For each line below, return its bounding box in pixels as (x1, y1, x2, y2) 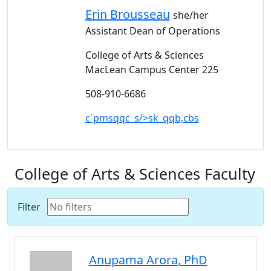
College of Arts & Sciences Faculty (15, 163, 255, 184)
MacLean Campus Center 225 (85, 63, 218, 76)
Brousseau (109, 6, 170, 22)
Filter (18, 200, 41, 214)
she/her (172, 8, 209, 22)
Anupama (88, 252, 143, 268)
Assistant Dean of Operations (85, 24, 220, 38)
